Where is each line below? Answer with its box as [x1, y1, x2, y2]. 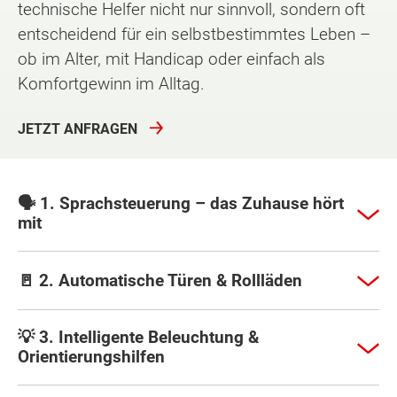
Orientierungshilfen [18, 346, 165, 368]
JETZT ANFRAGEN [18, 121, 137, 138]
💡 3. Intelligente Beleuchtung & [18, 327, 259, 348]
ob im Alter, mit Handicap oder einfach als [18, 48, 325, 69]
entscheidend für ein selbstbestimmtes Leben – [18, 23, 370, 44]
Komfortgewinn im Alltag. [18, 73, 205, 94]
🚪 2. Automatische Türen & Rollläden [18, 269, 302, 291]
